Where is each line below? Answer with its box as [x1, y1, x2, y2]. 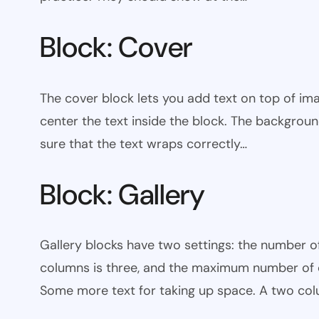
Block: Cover [40, 28, 192, 66]
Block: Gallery [40, 175, 205, 213]
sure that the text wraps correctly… [40, 135, 247, 152]
